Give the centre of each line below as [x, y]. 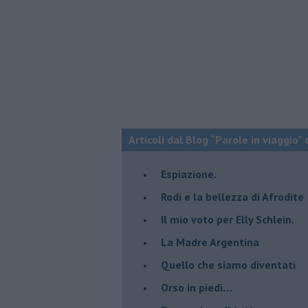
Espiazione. [189, 174]
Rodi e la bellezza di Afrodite [232, 196]
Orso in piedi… [197, 287]
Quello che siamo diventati [228, 264]
